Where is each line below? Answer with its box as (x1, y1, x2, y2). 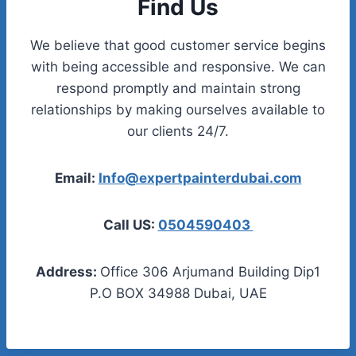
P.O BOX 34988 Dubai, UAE (89, 284, 267, 301)
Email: (54, 169, 99, 186)
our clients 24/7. (127, 122, 229, 139)
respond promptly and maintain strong (56, 79, 300, 96)
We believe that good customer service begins (30, 37, 326, 53)
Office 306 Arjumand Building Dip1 (100, 263, 320, 280)
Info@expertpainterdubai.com (98, 169, 302, 186)
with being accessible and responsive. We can (30, 58, 326, 75)
